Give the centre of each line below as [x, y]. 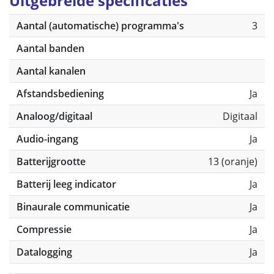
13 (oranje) [233, 161]
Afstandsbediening [60, 94]
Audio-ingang [47, 139]
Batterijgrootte [51, 161]
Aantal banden [50, 48]
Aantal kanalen [51, 71]
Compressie [44, 229]
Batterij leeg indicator [66, 184]
